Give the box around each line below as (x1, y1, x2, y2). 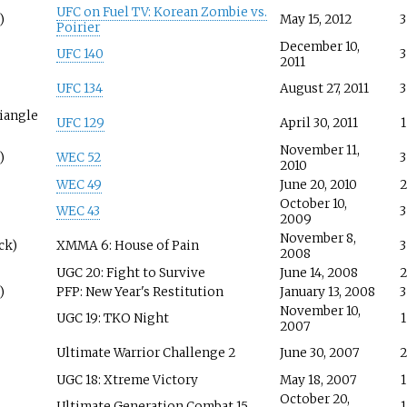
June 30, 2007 (279, 344, 359, 361)
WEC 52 (55, 149, 101, 165)
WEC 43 (55, 203, 100, 219)
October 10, (279, 195, 347, 212)
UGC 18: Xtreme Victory (55, 372, 198, 388)
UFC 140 (55, 45, 104, 62)
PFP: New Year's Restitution (55, 283, 223, 300)
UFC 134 (55, 80, 103, 96)
